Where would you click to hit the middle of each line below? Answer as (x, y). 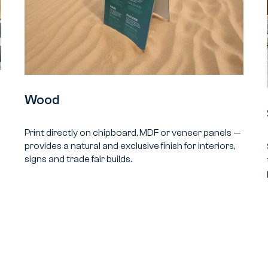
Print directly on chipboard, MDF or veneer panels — (133, 133)
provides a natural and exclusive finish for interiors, (130, 146)
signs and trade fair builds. (78, 159)
